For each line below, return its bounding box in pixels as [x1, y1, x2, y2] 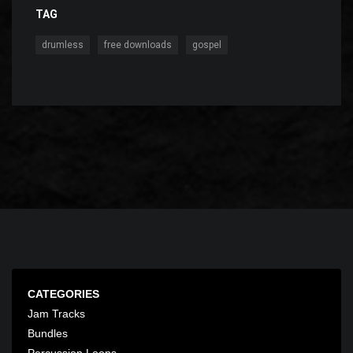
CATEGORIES [28, 287, 99, 300]
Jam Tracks [28, 307, 85, 320]
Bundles [28, 326, 68, 340]
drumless [42, 39, 84, 50]
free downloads [104, 39, 172, 50]
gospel [192, 39, 221, 50]
